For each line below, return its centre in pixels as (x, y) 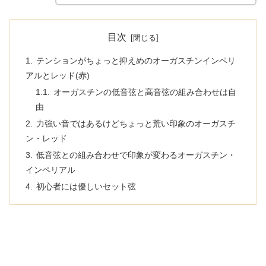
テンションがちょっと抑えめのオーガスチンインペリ (136, 61)
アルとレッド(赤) (57, 76)
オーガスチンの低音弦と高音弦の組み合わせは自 (145, 92)
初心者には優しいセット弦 (86, 186)
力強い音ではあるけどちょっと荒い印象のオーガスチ (136, 123)
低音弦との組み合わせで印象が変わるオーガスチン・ (136, 155)
